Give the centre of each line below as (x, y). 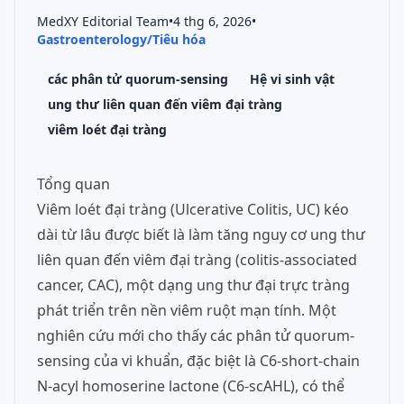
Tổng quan (73, 184)
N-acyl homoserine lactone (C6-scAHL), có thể (191, 386)
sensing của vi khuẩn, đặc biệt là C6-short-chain (198, 361)
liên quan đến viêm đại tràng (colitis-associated (197, 260)
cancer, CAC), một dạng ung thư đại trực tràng (193, 285)
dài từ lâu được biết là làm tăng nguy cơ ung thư (201, 234)
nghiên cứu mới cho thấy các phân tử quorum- (196, 335)
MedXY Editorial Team (103, 21)
